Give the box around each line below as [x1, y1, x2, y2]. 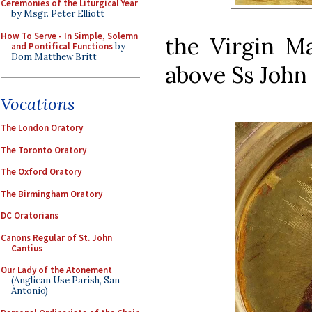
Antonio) [11, 285, 48, 297]
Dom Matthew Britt [11, 50, 97, 63]
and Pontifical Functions [11, 40, 113, 52]
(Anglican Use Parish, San [11, 274, 120, 286]
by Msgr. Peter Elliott [11, 8, 104, 19]
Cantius [11, 242, 42, 254]
